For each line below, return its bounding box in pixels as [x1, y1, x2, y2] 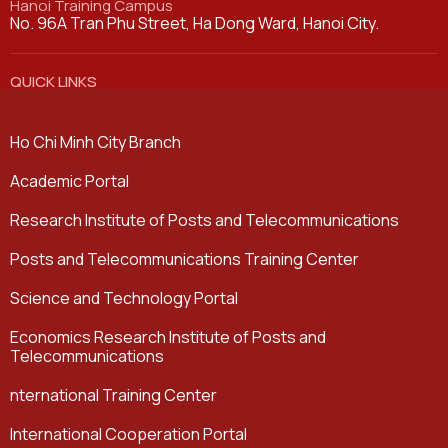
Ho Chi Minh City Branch [10, 131, 181, 154]
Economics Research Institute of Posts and [10, 326, 326, 349]
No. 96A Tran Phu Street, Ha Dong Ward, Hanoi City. [10, 12, 379, 35]
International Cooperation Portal [10, 423, 247, 446]
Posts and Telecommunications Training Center [10, 248, 359, 271]
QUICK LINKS [10, 71, 97, 93]
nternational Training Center [10, 384, 217, 407]
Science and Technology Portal [10, 287, 238, 310]
